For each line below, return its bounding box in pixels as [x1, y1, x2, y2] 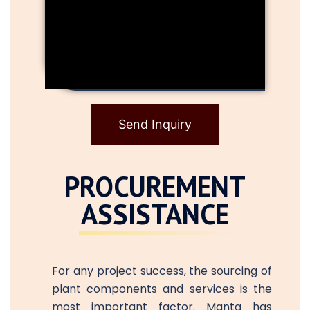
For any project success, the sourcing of [52, 262, 272, 279]
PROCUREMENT [64, 167, 246, 204]
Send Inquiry [118, 116, 192, 131]
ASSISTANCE [81, 195, 229, 232]
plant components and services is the [52, 280, 272, 297]
